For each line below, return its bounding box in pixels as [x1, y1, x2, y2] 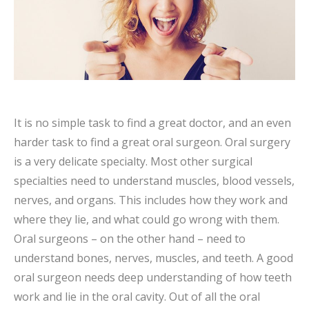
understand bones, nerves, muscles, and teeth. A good [14, 250, 293, 266]
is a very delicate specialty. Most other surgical [14, 153, 252, 169]
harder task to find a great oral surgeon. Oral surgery [14, 134, 290, 150]
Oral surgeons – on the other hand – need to [14, 230, 246, 246]
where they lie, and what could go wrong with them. [14, 211, 279, 227]
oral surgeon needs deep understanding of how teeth [14, 269, 292, 285]
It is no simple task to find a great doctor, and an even [14, 114, 291, 130]
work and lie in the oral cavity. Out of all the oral [14, 288, 260, 304]
